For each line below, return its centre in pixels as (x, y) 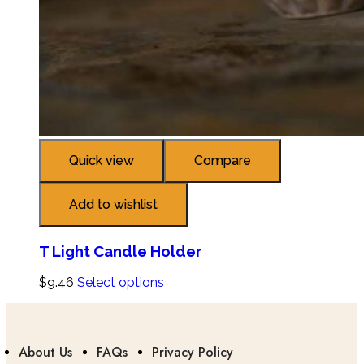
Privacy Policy (193, 353)
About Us (45, 353)
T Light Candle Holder (121, 251)
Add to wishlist (113, 204)
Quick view (102, 160)
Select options (121, 283)
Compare (223, 160)
